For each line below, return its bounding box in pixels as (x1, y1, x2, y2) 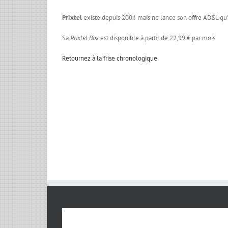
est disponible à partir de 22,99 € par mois (99, 33, 215, 42)
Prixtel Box (70, 33, 99, 42)
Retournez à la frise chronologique (62, 53, 157, 63)
